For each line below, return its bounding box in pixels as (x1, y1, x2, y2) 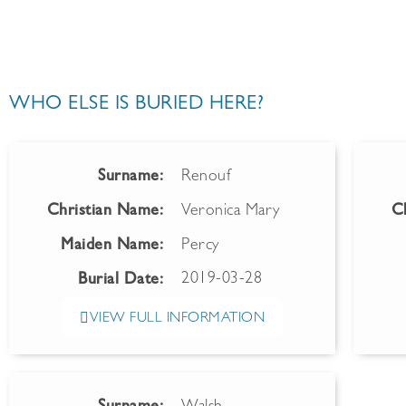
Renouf (181, 169, 231, 186)
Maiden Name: (61, 238, 163, 255)
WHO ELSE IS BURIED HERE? (9, 95, 264, 115)
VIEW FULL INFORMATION (89, 312, 265, 326)
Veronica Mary (181, 204, 280, 220)
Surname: (98, 169, 163, 186)
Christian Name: (46, 204, 163, 220)
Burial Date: (78, 273, 163, 289)
